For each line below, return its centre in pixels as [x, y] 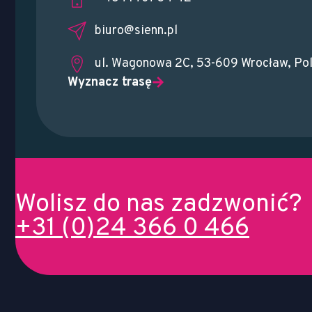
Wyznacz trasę [110, 82]
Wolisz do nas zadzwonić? [159, 204]
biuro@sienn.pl [136, 31]
